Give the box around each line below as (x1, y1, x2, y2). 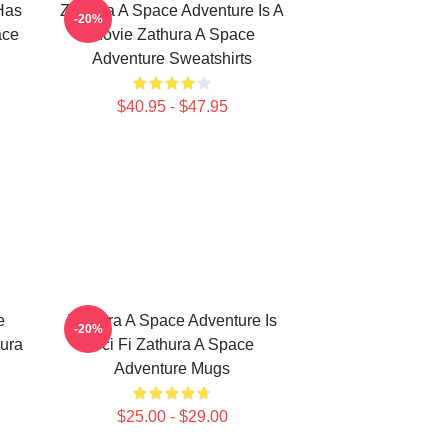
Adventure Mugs (114, 360, 230, 377)
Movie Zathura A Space (89, 26, 255, 43)
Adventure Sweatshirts (92, 50, 252, 67)
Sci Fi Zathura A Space (90, 336, 254, 353)
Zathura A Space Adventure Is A (60, 2, 284, 19)
